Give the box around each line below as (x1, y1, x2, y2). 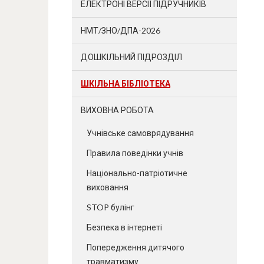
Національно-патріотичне (87, 168, 187, 178)
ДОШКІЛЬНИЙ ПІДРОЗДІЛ (81, 52, 182, 62)
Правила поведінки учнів (87, 148, 183, 158)
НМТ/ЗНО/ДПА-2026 (81, 25, 160, 35)
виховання (87, 182, 128, 192)
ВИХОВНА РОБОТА (81, 105, 154, 115)
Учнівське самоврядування (87, 128, 194, 138)
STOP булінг (87, 202, 134, 212)
